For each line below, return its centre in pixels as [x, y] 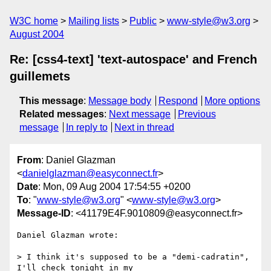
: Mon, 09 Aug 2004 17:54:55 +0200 [114, 187]
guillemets [40, 76]
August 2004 [37, 34]
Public [143, 21]
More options [233, 101]
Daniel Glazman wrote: [68, 235]
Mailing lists [94, 21]
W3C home [34, 21]
